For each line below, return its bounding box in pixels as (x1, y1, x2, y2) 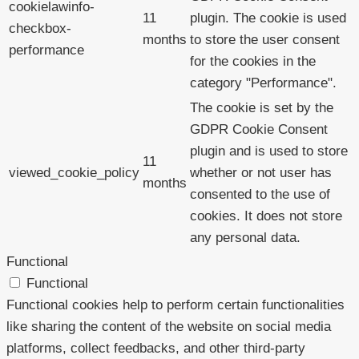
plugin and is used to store (190, 143, 348, 159)
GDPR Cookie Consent (190, 121, 328, 137)
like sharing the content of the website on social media (6, 318, 331, 334)
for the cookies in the (190, 53, 316, 69)
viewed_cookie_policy (9, 164, 139, 180)
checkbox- (9, 20, 71, 36)
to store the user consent (190, 31, 340, 47)
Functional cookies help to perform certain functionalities (6, 296, 345, 313)
